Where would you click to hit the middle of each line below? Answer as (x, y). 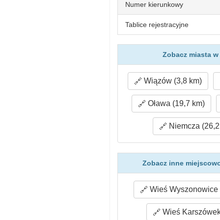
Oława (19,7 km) (176, 103)
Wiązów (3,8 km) (172, 81)
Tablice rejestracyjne (157, 25)
